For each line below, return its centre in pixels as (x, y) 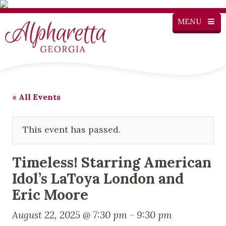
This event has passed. (72, 129)
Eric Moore (50, 194)
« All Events (36, 97)
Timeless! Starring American (112, 162)
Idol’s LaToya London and (98, 178)
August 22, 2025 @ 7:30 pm (70, 215)
